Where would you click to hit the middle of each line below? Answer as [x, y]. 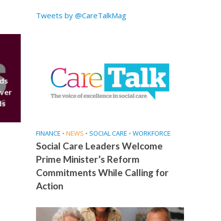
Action [49, 186]
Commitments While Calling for [102, 173]
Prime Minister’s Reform [88, 159]
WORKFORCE [151, 133]
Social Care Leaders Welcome [99, 146]
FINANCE [48, 133]
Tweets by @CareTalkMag [81, 15]
